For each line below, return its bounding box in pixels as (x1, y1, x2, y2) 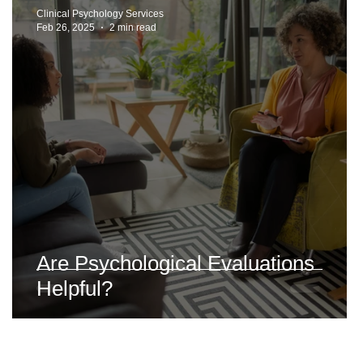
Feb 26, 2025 (36, 21, 95, 33)
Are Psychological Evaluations (36, 251, 314, 275)
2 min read (109, 21, 156, 33)
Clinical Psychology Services (36, 8, 164, 19)
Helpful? (36, 276, 113, 301)
